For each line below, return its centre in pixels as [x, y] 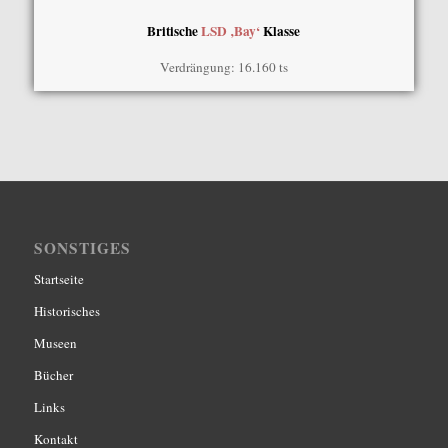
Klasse [280, 31]
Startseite [58, 279]
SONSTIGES [82, 248]
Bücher [53, 375]
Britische [174, 31]
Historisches [66, 311]
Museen [55, 343]
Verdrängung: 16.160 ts [223, 67]
